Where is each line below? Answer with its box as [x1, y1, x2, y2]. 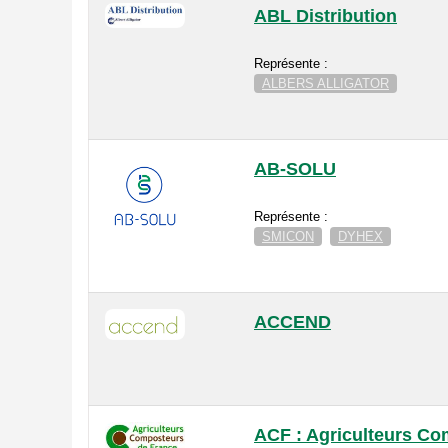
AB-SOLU [254, 159, 336, 180]
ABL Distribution [254, 6, 397, 27]
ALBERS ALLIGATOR [262, 76, 389, 92]
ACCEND [254, 312, 331, 333]
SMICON [262, 229, 314, 245]
